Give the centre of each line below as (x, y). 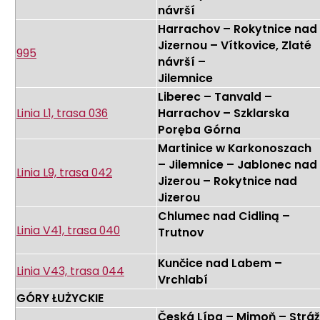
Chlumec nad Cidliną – (224, 216)
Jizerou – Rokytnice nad (227, 181)
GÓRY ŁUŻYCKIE (60, 299)
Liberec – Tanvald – (215, 97)
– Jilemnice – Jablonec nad (237, 165)
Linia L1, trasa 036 (62, 114)
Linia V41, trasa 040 (68, 231)
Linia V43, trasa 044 (70, 271)
